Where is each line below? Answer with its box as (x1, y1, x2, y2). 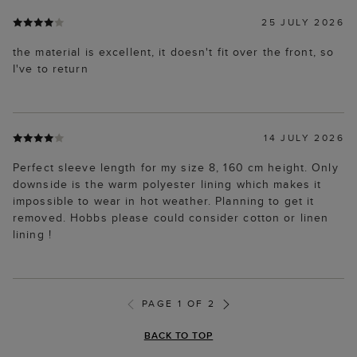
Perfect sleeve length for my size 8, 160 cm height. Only (13, 159, 339, 176)
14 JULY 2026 (264, 131, 344, 145)
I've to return (13, 61, 88, 77)
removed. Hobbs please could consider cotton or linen (13, 210, 329, 226)
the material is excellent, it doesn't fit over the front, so (13, 44, 335, 61)
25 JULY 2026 (261, 15, 344, 29)
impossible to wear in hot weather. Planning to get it (13, 193, 315, 210)
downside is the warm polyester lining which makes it (13, 176, 322, 193)
